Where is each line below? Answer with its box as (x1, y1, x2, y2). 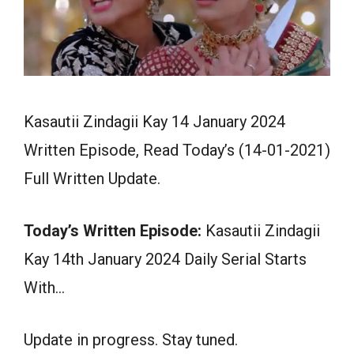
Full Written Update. (24, 169, 160, 189)
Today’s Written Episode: (24, 221, 201, 241)
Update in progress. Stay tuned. (24, 330, 238, 350)
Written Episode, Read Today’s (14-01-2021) (24, 141, 330, 160)
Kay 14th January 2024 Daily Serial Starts (24, 250, 307, 269)
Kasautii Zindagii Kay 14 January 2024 (24, 112, 285, 132)
